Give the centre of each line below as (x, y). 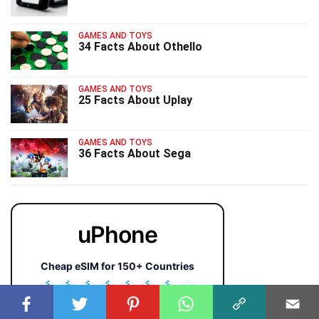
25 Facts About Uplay (135, 100)
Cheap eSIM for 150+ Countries (117, 266)
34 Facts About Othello (140, 46)
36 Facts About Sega (135, 154)
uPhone (117, 234)
